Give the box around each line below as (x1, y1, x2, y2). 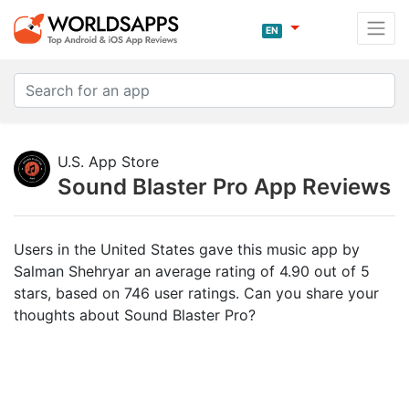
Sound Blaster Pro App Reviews (58, 173, 391, 200)
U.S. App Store (58, 152, 159, 171)
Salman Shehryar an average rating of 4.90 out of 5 (14, 262, 370, 280)
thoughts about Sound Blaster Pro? (14, 306, 256, 324)
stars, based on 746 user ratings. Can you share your (14, 284, 379, 302)
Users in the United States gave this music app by (14, 240, 360, 258)
